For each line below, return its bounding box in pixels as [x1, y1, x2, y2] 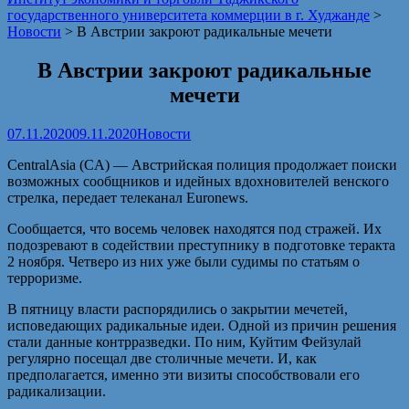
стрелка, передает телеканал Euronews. [7, 189, 248, 205]
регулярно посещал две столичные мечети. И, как [7, 350, 317, 366]
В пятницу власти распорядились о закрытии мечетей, [7, 300, 348, 317]
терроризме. [7, 269, 82, 286]
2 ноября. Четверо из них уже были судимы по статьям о [7, 253, 360, 269]
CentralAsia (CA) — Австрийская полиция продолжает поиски [7, 156, 397, 173]
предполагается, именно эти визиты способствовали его [7, 366, 360, 383]
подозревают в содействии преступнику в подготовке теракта [7, 236, 395, 253]
